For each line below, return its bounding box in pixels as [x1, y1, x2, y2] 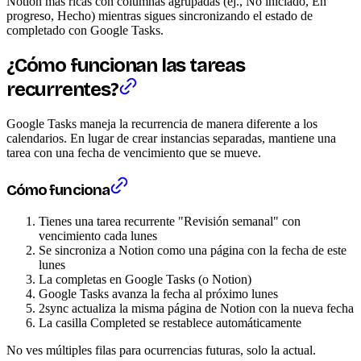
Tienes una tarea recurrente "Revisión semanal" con [39, 214, 301, 228]
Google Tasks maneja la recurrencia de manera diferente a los [6, 117, 317, 131]
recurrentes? [6, 78, 118, 102]
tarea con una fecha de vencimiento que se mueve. [6, 146, 261, 160]
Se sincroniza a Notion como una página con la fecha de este [39, 243, 346, 257]
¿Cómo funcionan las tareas [6, 54, 245, 77]
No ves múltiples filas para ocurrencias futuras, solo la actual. [6, 342, 316, 357]
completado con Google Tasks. [6, 23, 164, 38]
